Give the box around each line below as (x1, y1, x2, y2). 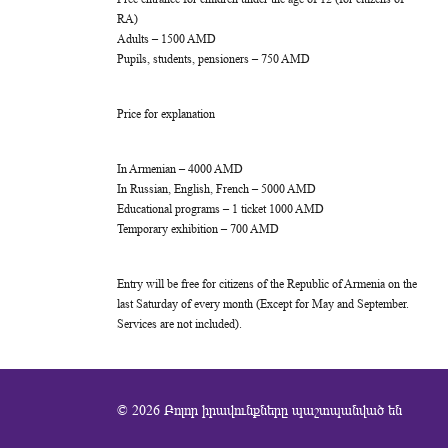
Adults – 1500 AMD (117, 32, 216, 46)
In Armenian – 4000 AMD (117, 162, 243, 176)
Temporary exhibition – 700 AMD (117, 222, 279, 236)
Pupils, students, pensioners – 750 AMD (117, 52, 310, 66)
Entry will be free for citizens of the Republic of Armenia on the (117, 277, 417, 291)
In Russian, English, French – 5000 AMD (117, 182, 316, 196)
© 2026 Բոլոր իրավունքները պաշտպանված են (117, 403, 402, 418)
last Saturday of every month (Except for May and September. (117, 297, 409, 311)
